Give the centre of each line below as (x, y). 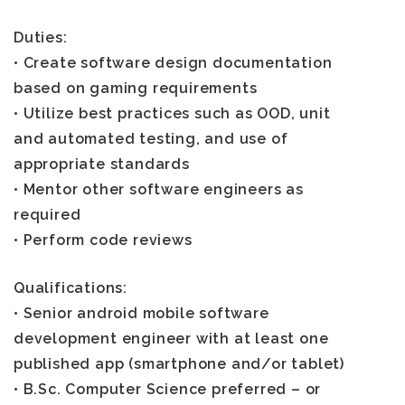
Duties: (41, 38)
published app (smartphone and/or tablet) (179, 364)
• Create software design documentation (173, 63)
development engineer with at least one (171, 339)
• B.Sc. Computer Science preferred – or (168, 390)
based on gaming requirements (136, 89)
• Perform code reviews (103, 240)
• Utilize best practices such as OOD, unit (172, 114)
